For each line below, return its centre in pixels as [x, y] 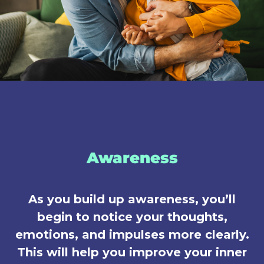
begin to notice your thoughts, [132, 217]
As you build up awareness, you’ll [132, 199]
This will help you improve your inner [132, 252]
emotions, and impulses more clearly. [132, 234]
